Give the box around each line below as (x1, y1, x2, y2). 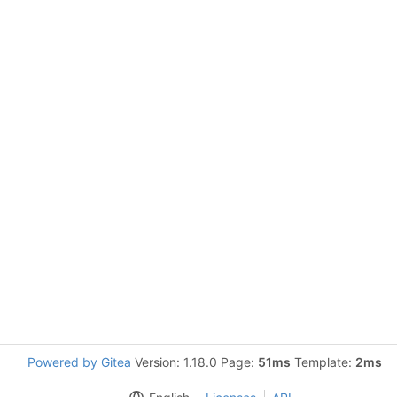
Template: (291, 354, 355, 370)
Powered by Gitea (27, 354, 131, 370)
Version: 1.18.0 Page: (131, 354, 258, 370)
